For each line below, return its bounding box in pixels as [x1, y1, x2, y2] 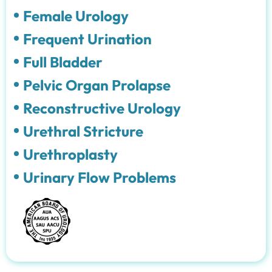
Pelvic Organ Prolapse [23, 75, 171, 94]
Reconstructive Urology [23, 98, 181, 117]
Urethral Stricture [23, 121, 143, 140]
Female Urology [23, 6, 129, 25]
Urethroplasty [23, 144, 118, 163]
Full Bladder [23, 52, 103, 71]
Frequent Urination [23, 29, 152, 48]
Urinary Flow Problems [23, 168, 176, 186]
